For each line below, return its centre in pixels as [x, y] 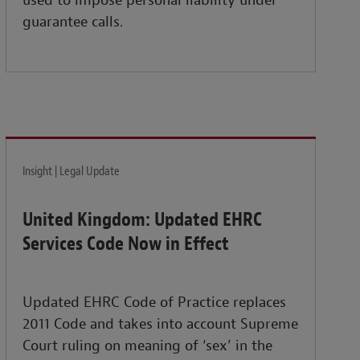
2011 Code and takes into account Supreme [161, 325]
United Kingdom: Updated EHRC [143, 220]
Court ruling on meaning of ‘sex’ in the [148, 346]
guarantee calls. [73, 22]
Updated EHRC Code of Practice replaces [155, 303]
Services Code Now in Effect [126, 244]
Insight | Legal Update [72, 172]
